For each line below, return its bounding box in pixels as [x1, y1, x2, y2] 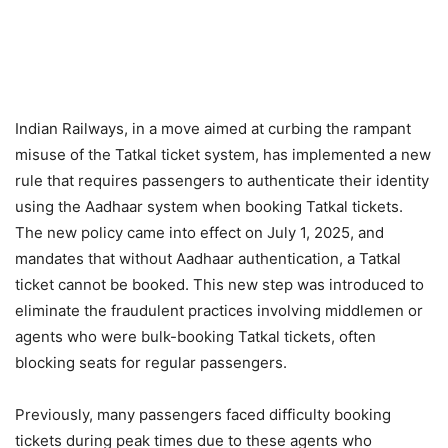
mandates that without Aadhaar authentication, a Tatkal [15, 249, 401, 268]
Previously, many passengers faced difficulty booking [15, 405, 391, 424]
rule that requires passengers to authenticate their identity [15, 171, 429, 190]
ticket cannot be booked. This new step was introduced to [15, 275, 424, 294]
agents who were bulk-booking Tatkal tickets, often [15, 327, 376, 346]
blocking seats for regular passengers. [15, 353, 287, 372]
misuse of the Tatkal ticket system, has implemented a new [15, 145, 431, 164]
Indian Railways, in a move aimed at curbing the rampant [15, 119, 411, 138]
